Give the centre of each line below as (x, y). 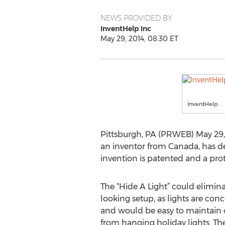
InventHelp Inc (126, 29)
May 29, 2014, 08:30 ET (139, 39)
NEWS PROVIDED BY (136, 18)
